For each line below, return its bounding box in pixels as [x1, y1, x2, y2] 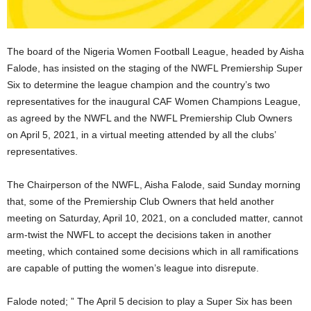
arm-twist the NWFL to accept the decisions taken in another [7, 228, 271, 240]
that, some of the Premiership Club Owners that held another [7, 195, 274, 207]
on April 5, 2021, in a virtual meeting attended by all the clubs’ [7, 128, 276, 140]
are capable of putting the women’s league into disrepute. [7, 262, 259, 274]
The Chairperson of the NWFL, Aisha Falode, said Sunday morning [7, 178, 301, 190]
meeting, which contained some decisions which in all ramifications [7, 245, 299, 257]
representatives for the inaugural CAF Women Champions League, [7, 95, 301, 107]
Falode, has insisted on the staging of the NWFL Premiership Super [7, 62, 303, 74]
